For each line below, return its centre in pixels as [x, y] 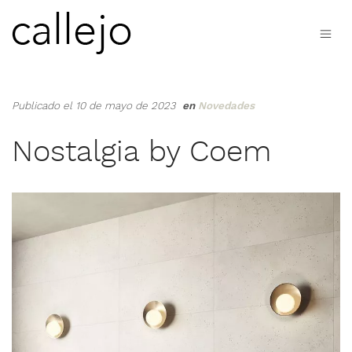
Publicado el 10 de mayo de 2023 [95, 106]
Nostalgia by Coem [141, 152]
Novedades [226, 106]
